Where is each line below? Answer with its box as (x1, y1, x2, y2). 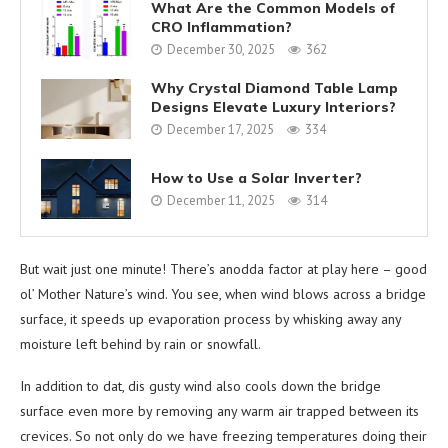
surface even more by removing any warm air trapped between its (20, 401, 419, 420)
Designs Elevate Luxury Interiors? (151, 98, 396, 117)
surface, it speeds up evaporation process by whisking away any (20, 309, 401, 328)
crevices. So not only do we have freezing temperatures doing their (20, 426, 427, 445)
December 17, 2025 (167, 121, 274, 139)
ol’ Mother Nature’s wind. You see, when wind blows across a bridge (20, 284, 426, 303)
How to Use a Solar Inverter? (151, 168, 362, 187)
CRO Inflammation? (151, 18, 292, 37)
